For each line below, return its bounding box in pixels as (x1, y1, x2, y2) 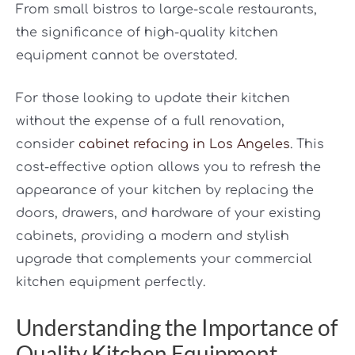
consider (16, 137, 78, 152)
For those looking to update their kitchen (16, 91, 290, 106)
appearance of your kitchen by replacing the (16, 183, 314, 198)
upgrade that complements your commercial (16, 252, 312, 267)
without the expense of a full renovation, (16, 114, 284, 129)
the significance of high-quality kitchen (16, 25, 278, 40)
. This (290, 137, 324, 152)
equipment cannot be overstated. (16, 48, 237, 63)
